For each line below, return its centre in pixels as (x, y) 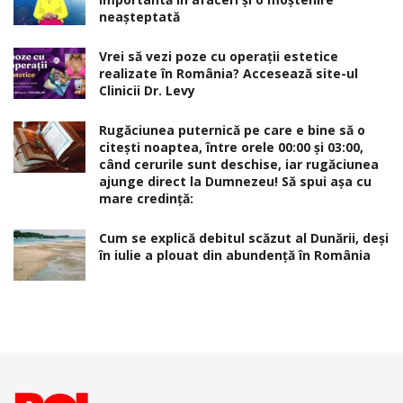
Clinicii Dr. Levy (147, 91)
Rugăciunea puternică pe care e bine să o (232, 130)
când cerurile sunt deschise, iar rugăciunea (239, 165)
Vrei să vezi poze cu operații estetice (219, 57)
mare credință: (146, 199)
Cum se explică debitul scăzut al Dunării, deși (244, 238)
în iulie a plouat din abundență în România (235, 255)
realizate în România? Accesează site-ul (228, 74)
